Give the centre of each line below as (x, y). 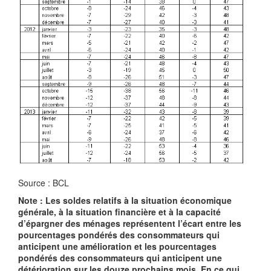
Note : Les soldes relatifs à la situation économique (125, 201)
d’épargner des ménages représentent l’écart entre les (130, 224)
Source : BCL (44, 183)
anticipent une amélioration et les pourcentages (117, 247)
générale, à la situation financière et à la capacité (119, 212)
